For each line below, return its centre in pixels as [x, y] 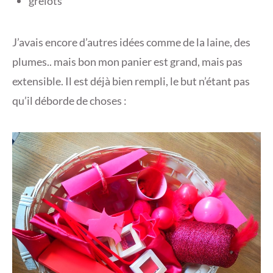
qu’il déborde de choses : [69, 101]
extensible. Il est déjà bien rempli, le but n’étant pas [131, 81]
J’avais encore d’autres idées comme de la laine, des [131, 42]
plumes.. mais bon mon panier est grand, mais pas [127, 62]
